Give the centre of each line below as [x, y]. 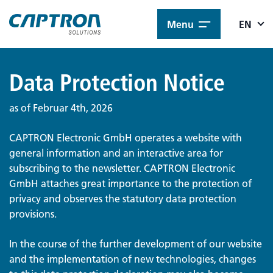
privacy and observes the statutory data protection [123, 198]
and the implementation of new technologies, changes [133, 258]
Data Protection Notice [117, 82]
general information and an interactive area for [116, 152]
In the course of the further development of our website [136, 243]
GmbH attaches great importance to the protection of [130, 183]
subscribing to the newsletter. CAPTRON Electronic [122, 168]
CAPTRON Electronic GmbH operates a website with [126, 137]
